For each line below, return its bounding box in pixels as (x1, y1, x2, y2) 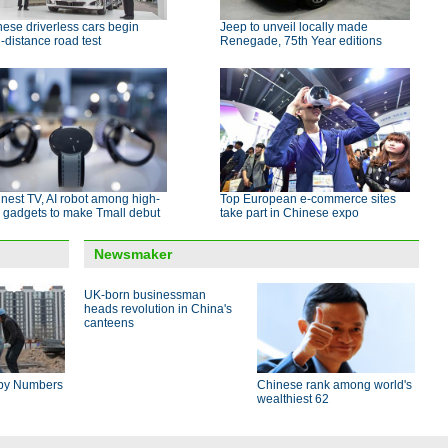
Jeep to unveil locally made (220, 20, 368, 34)
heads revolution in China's (84, 302, 232, 316)
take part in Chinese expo (220, 206, 359, 220)
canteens (84, 316, 134, 330)
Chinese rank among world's (257, 378, 412, 392)
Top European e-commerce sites (220, 192, 396, 206)
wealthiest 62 (257, 392, 329, 406)
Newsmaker (94, 246, 172, 262)
